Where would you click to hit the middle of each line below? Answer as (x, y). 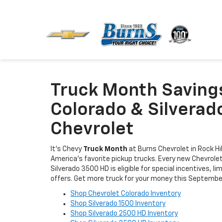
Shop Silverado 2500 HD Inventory (124, 214)
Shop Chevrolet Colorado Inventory (126, 194)
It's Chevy (67, 149)
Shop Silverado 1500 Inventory (118, 204)
